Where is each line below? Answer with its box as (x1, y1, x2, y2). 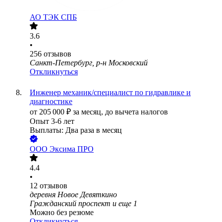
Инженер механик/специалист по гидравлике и (30, 88, 191, 97)
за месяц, (73, 108, 105, 116)
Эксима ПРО (50, 145, 94, 154)
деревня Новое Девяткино (30, 190, 117, 199)
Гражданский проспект (30, 199, 111, 208)
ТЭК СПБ (43, 13, 77, 22)
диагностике (30, 97, 72, 106)
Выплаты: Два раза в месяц (30, 126, 122, 135)
